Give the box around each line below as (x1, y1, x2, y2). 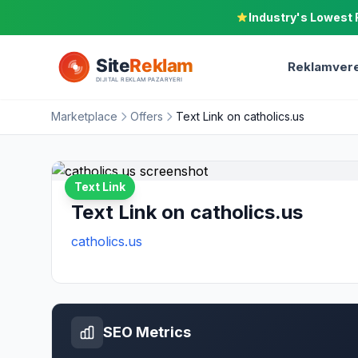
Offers (130, 109, 163, 123)
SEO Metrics (103, 324, 191, 340)
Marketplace (51, 109, 117, 123)
